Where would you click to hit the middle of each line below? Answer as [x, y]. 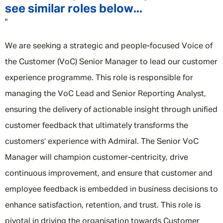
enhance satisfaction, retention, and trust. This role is [103, 206]
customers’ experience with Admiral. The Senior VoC [102, 142]
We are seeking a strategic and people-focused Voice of [109, 46]
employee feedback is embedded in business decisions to [111, 190]
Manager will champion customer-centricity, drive [97, 158]
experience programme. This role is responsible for [99, 78]
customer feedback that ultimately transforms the [97, 126]
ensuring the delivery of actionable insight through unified [111, 110]
